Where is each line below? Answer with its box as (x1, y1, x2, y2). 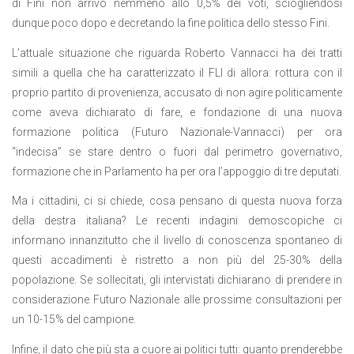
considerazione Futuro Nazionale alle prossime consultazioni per (12, 293, 342, 307)
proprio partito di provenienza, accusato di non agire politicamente (12, 85, 342, 99)
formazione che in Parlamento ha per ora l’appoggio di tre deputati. (12, 164, 341, 178)
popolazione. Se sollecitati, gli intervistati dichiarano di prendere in (12, 273, 342, 287)
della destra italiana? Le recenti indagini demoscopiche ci (12, 214, 342, 228)
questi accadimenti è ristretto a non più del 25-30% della (12, 254, 342, 267)
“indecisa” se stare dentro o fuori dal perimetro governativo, (12, 145, 342, 158)
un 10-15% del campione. (12, 313, 136, 326)
